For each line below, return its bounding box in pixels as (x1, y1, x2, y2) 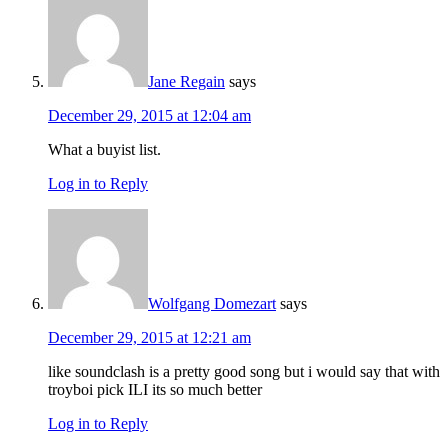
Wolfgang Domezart (148, 295, 276, 313)
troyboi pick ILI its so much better (48, 381, 262, 399)
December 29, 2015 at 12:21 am (48, 329, 251, 347)
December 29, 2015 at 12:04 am (48, 107, 251, 125)
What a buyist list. (48, 141, 161, 159)
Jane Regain (148, 73, 225, 91)
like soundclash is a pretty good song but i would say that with (48, 363, 440, 381)
